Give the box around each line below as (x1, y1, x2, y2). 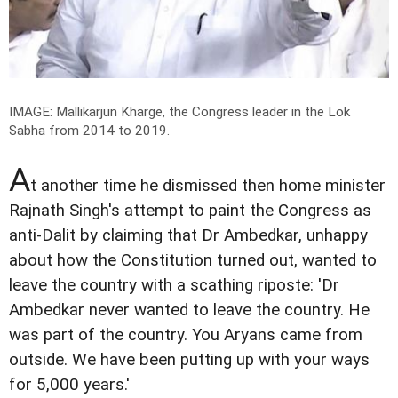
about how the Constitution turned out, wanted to (9, 250, 377, 270)
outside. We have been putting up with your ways (9, 349, 370, 370)
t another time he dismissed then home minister (30, 175, 386, 195)
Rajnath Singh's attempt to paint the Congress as (9, 200, 371, 220)
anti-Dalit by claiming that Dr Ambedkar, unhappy (9, 225, 368, 245)
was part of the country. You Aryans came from (9, 324, 362, 345)
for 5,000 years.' (9, 374, 130, 394)
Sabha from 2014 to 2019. (9, 122, 170, 139)
